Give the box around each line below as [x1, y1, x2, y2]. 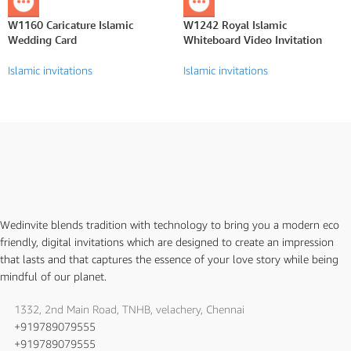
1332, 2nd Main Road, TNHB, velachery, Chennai [14, 302, 244, 316]
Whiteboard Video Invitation [183, 31, 322, 47]
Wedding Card [8, 31, 77, 47]
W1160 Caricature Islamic [8, 16, 134, 32]
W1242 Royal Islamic [183, 16, 288, 32]
